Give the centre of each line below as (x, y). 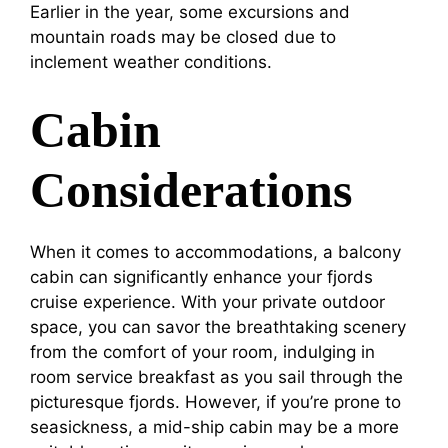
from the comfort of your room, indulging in (202, 352)
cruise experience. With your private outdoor (207, 302)
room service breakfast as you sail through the (216, 377)
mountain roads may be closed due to (183, 36)
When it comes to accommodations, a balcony (215, 252)
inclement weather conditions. (151, 61)
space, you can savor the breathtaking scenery (218, 327)
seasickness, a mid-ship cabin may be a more (214, 427)
